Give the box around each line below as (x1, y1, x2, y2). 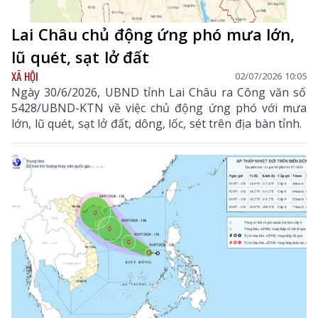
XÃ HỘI (11, 67, 38, 84)
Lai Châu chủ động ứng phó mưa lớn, (11, 23, 295, 45)
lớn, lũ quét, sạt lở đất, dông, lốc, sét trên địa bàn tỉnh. (11, 115, 302, 131)
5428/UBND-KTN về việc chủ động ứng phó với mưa (11, 99, 307, 116)
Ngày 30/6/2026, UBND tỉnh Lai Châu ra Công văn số (11, 84, 307, 100)
